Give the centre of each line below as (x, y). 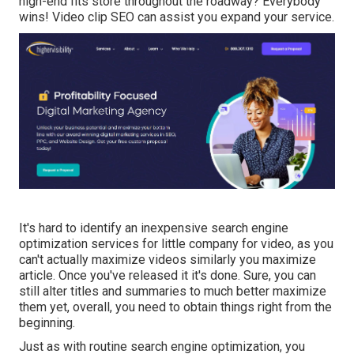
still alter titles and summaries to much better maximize (173, 292)
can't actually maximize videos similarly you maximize (168, 260)
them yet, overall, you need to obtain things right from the (175, 307)
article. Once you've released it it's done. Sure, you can (168, 276)
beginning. (47, 323)
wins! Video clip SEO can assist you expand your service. (177, 17)
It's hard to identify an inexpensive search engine (154, 228)
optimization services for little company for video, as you (176, 244)
